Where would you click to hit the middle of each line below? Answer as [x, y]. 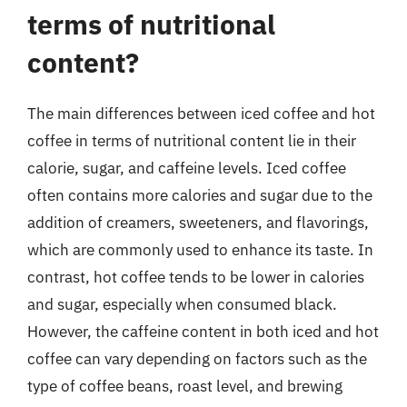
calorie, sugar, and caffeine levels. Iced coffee [187, 168]
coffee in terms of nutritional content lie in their [192, 140]
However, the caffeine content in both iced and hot [203, 331]
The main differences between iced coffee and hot [201, 113]
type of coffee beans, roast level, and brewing [185, 386]
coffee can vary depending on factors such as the [197, 358]
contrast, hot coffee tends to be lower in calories [196, 277]
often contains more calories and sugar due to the [200, 195]
